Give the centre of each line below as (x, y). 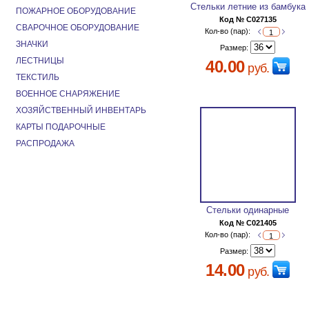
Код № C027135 (248, 20)
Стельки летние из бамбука (248, 7)
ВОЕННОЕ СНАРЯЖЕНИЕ (68, 94)
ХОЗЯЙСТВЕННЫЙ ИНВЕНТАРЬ (81, 110)
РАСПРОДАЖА (45, 143)
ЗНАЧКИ (32, 44)
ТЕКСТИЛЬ (38, 77)
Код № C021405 (248, 223)
